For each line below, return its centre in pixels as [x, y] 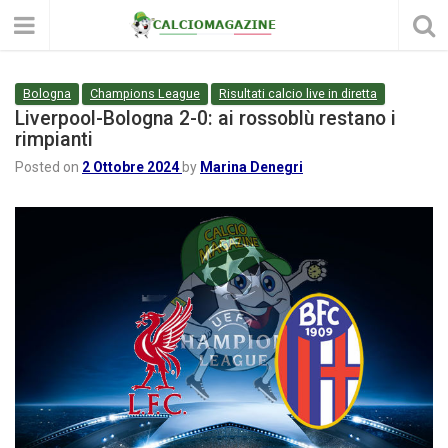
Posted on [48, 167]
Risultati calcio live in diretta [298, 93]
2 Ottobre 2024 [130, 167]
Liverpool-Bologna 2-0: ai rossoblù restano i [205, 118]
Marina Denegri [251, 167]
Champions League [145, 93]
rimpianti [54, 139]
